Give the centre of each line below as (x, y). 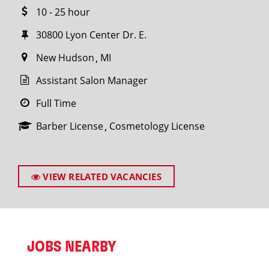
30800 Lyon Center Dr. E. (91, 35)
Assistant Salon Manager (92, 80)
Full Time (56, 103)
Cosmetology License (157, 126)
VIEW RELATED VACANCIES (101, 177)
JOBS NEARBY (72, 247)
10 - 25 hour (63, 12)
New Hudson (65, 58)
